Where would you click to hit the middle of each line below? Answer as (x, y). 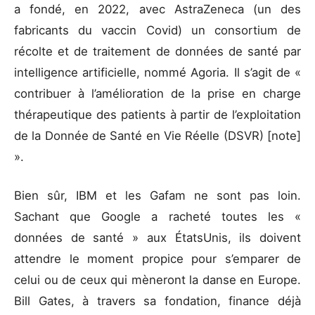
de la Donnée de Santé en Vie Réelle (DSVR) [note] (157, 135)
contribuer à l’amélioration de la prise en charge (157, 93)
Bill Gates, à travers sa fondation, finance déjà (157, 301)
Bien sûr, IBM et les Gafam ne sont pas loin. (157, 196)
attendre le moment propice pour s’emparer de (157, 259)
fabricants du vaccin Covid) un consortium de (157, 30)
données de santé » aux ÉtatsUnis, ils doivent (157, 238)
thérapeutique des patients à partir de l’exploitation (157, 114)
